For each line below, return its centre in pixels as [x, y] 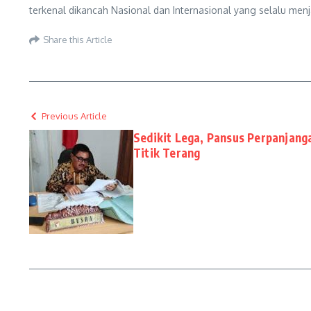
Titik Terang [167, 153]
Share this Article [78, 39]
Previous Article [74, 116]
